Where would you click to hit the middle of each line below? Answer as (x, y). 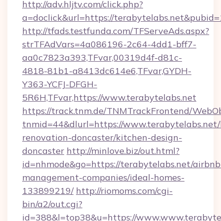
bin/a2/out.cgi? (52, 204)
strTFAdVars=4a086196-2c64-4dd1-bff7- (109, 44)
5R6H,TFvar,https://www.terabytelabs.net (109, 97)
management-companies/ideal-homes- (103, 177)
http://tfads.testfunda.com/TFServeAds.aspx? (116, 31)
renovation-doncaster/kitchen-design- (102, 137)
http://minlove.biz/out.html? (123, 151)
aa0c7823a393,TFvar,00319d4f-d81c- (102, 57)
